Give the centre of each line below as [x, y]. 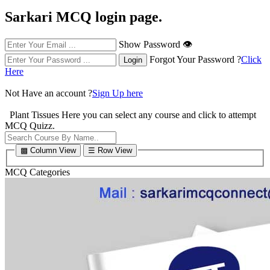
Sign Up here [118, 93]
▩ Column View [48, 150]
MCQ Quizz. [30, 125]
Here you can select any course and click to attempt [159, 115]
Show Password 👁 [155, 44]
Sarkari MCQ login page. [83, 17]
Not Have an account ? [49, 93]
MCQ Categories [37, 172]
